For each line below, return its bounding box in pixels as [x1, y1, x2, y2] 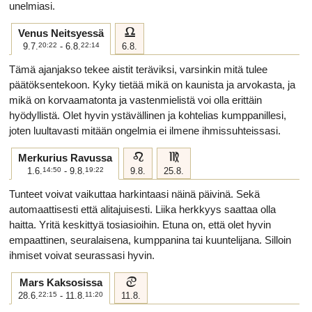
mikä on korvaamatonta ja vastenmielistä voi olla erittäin [9, 94, 262, 106]
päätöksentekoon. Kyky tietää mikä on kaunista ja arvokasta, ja [9, 79, 295, 91]
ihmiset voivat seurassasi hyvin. [9, 249, 155, 261]
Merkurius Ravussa [18, 152, 112, 164]
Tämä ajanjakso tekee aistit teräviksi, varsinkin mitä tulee [9, 63, 267, 75]
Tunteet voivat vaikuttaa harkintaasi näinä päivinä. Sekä [9, 188, 260, 200]
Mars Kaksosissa [19, 276, 102, 288]
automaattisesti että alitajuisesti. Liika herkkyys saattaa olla [9, 203, 276, 215]
